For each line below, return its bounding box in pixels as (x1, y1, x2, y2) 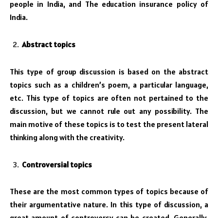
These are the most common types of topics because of (10, 186, 208, 197)
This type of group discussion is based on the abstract (10, 66, 208, 76)
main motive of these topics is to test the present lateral (10, 119, 208, 129)
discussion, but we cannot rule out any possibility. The (10, 106, 208, 116)
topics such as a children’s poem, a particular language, (10, 79, 208, 90)
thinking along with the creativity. (10, 132, 125, 142)
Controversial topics (22, 159, 92, 169)
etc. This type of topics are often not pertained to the (10, 92, 208, 103)
